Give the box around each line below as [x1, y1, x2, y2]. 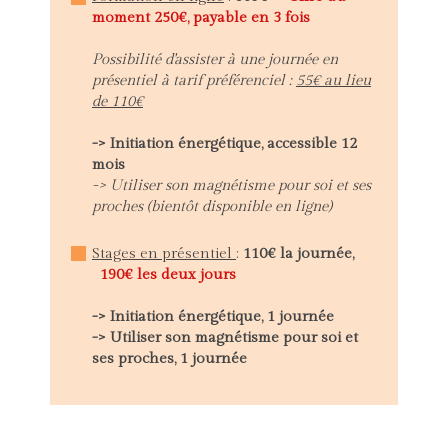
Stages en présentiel [92, 244, 236, 262]
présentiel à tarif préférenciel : [92, 72, 296, 89]
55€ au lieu [296, 72, 371, 89]
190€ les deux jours [100, 265, 236, 283]
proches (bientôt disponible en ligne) [92, 198, 332, 215]
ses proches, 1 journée [92, 349, 247, 367]
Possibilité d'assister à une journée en [92, 51, 338, 68]
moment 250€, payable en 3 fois [92, 9, 310, 26]
